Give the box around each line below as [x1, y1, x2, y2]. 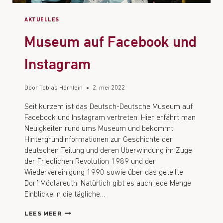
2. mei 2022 [93, 85, 125, 92]
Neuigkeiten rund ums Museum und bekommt [24, 125, 173, 133]
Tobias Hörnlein [39, 85, 83, 92]
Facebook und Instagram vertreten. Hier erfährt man [24, 114, 196, 122]
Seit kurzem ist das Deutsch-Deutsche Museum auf [24, 103, 193, 111]
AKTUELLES [24, 17, 60, 23]
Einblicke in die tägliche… [24, 191, 106, 199]
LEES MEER [24, 211, 62, 218]
